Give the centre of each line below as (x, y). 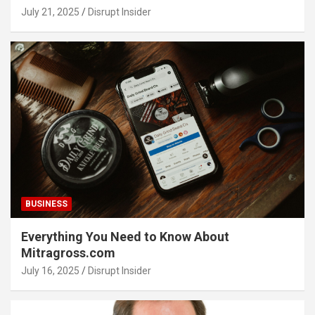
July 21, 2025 (50, 12)
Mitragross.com (68, 253)
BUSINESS (46, 204)
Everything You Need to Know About (125, 237)
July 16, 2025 (50, 271)
